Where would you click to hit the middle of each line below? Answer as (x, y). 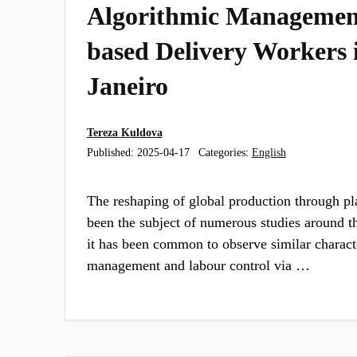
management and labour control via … (198, 265)
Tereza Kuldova (124, 132)
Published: (112, 153)
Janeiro (127, 86)
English (269, 153)
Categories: (225, 153)
